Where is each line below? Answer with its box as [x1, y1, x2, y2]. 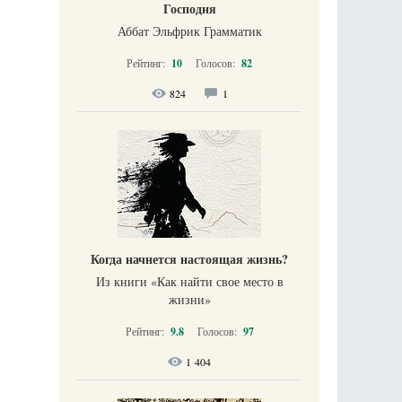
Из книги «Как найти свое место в [95, 273, 284, 290]
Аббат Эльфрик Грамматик [117, 22, 262, 39]
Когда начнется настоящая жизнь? [91, 249, 288, 268]
